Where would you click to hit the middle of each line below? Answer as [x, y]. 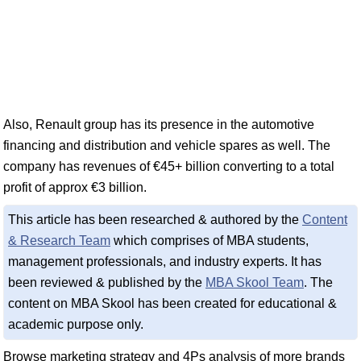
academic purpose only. [76, 324]
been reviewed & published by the [107, 282]
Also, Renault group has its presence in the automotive [159, 124]
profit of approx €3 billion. [75, 187]
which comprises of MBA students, [210, 241]
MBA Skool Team [255, 282]
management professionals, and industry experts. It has [165, 261]
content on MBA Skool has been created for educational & [172, 303]
